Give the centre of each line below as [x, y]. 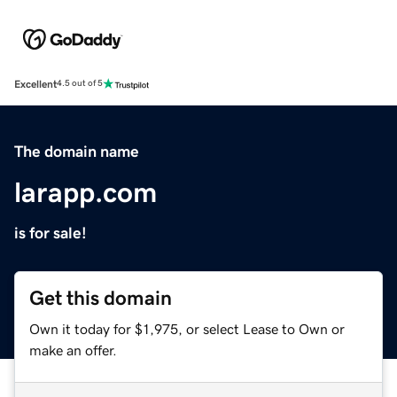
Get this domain [101, 298]
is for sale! [51, 233]
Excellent [35, 84]
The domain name [77, 151]
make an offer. [73, 350]
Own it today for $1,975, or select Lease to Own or [187, 328]
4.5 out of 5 [80, 84]
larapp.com [86, 192]
